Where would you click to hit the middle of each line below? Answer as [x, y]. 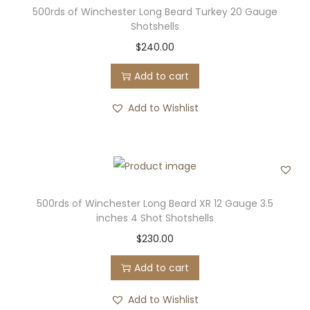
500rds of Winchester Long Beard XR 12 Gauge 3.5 [155, 204]
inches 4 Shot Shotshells [155, 218]
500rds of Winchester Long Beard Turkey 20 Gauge [155, 12]
